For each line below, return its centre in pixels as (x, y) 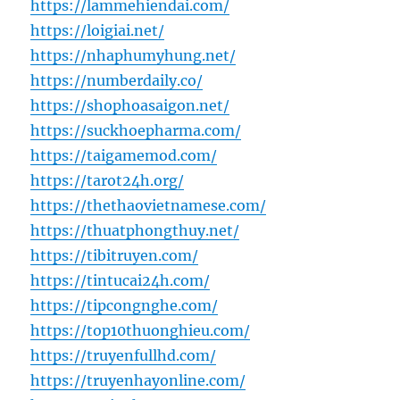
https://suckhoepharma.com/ (136, 131)
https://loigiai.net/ (98, 31)
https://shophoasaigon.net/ (130, 106)
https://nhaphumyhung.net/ (133, 56)
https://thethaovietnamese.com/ (149, 206)
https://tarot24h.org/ (108, 181)
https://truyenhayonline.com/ (138, 381)
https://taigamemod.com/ (124, 156)
